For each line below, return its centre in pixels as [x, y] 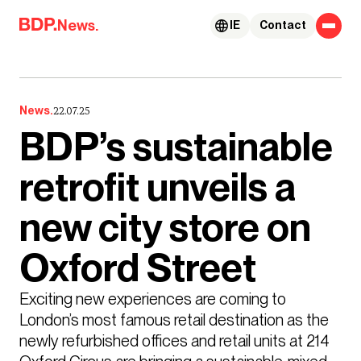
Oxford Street [138, 268]
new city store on [165, 228]
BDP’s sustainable [176, 147]
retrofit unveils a [158, 187]
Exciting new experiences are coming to [153, 299]
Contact [283, 25]
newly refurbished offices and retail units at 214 [174, 340]
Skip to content [59, 18]
